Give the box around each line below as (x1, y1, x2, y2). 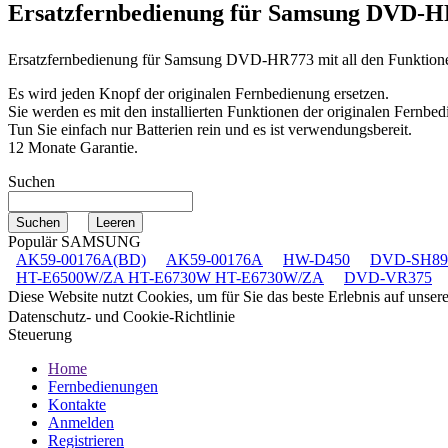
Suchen (8, 172, 55, 190)
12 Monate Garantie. (8, 138, 138, 156)
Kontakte (48, 395, 106, 413)
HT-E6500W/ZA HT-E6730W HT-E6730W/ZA (16, 268, 324, 286)
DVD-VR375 (344, 268, 432, 286)
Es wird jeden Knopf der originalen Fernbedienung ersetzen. (8, 84, 389, 102)
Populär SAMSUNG (8, 232, 141, 250)
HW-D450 (283, 250, 350, 268)
